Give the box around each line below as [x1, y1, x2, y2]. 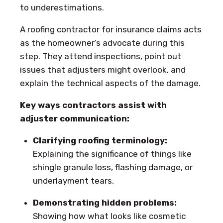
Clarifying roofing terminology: [32, 135, 167, 145]
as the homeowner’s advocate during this [20, 37, 185, 48]
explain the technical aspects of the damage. [20, 78, 201, 88]
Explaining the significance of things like [32, 148, 192, 159]
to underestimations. [20, 2, 104, 12]
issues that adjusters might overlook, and [20, 64, 186, 75]
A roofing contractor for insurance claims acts [20, 24, 202, 34]
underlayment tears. [32, 175, 114, 186]
